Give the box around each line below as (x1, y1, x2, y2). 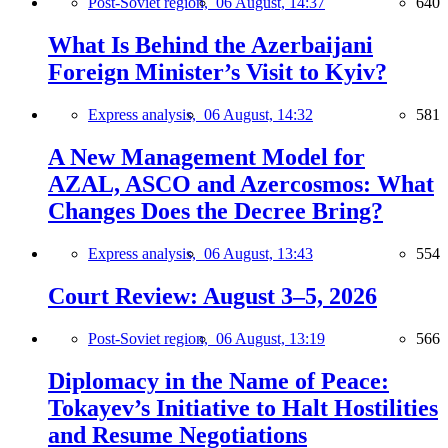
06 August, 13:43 (204, 245, 313, 262)
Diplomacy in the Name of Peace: (48, 367, 389, 394)
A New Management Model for (48, 144, 365, 171)
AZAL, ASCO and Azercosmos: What (48, 171, 434, 198)
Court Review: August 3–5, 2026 (48, 282, 377, 309)
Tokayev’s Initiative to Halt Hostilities (48, 394, 438, 421)
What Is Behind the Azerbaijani (48, 32, 373, 59)
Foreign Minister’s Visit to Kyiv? (48, 59, 387, 86)
